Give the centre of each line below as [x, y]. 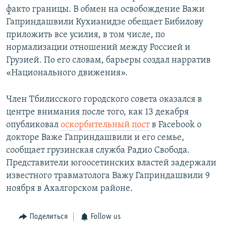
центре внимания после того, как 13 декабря [97, 112]
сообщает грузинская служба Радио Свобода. [98, 151]
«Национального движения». [67, 73]
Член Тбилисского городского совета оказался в [104, 100]
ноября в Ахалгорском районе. [69, 189]
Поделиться [48, 217]
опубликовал [33, 125]
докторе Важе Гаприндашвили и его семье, [95, 138]
